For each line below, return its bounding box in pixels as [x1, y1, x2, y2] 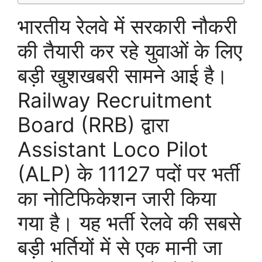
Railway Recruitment [18, 88, 212, 113]
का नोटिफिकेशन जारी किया [18, 186, 216, 211]
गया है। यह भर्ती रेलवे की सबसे [18, 211, 241, 236]
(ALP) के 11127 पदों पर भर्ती [18, 161, 240, 187]
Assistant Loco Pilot [18, 137, 208, 162]
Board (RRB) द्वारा [18, 112, 169, 137]
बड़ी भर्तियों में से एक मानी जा [18, 235, 222, 260]
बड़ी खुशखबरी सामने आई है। [18, 63, 228, 88]
